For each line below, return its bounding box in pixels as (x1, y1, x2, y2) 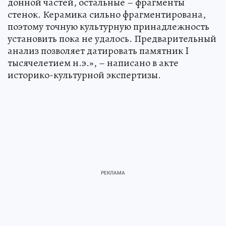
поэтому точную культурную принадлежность (8, 19, 209, 33)
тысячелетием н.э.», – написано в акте (8, 55, 179, 70)
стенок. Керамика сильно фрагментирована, (8, 7, 206, 21)
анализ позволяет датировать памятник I (8, 43, 189, 58)
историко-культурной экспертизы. (8, 68, 161, 82)
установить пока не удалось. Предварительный (8, 31, 216, 45)
